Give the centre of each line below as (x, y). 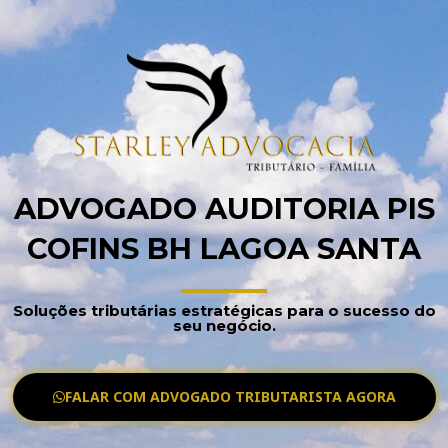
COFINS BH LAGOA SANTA (224, 248)
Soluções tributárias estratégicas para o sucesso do (224, 310)
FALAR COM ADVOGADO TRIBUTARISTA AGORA (230, 396)
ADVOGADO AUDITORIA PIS (224, 208)
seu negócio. (224, 325)
